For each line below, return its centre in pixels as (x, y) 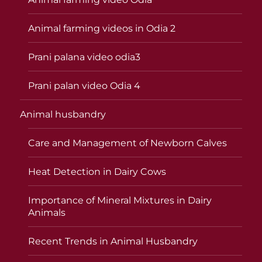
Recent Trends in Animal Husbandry (113, 241)
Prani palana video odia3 (85, 57)
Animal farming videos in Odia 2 (102, 28)
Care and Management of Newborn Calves (128, 143)
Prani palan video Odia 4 (85, 85)
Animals (47, 212)
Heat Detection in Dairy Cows (97, 171)
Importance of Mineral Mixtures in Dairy (120, 200)
